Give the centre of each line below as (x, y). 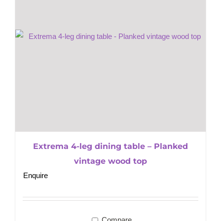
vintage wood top (110, 161)
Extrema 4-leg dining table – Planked (110, 147)
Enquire (36, 176)
